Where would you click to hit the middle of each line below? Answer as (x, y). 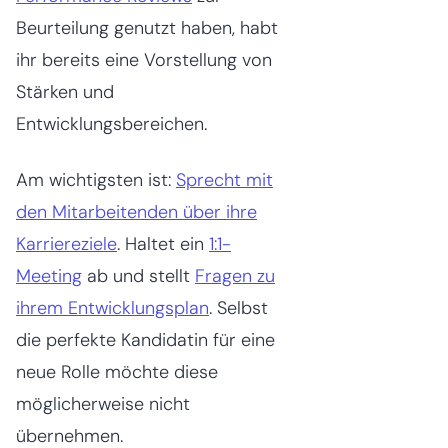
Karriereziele (66, 243)
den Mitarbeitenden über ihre (136, 211)
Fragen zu (235, 275)
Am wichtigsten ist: (96, 179)
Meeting (49, 275)
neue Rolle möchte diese (117, 371)
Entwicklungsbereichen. (111, 123)
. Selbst (238, 307)
